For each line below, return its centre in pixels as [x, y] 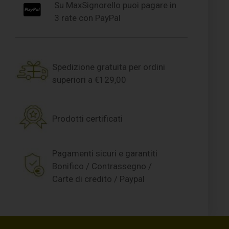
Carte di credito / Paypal [99, 179]
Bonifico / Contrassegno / [102, 166]
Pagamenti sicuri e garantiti [105, 153]
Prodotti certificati [88, 119]
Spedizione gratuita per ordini [109, 67]
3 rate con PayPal [87, 18]
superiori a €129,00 [89, 79]
